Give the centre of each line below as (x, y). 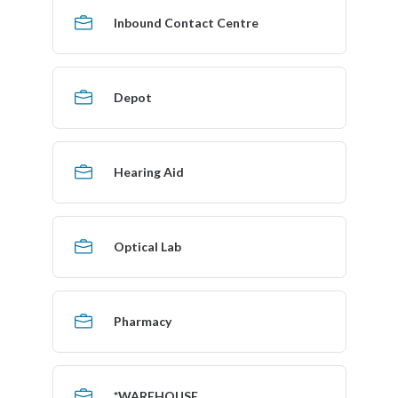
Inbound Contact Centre (186, 22)
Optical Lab (147, 246)
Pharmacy (142, 321)
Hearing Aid (148, 171)
